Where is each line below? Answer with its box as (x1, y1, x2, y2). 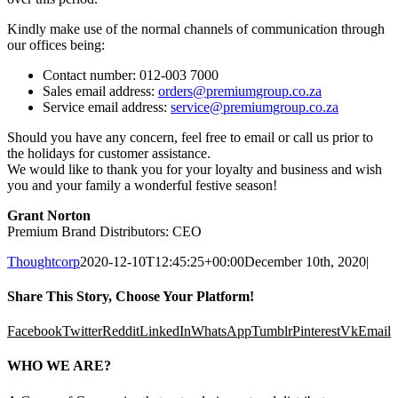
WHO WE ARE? (7, 358, 111, 374)
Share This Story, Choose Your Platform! (7, 288, 254, 304)
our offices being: (7, 36, 105, 52)
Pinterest (292, 323, 340, 339)
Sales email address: (43, 83, 158, 99)
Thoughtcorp (7, 253, 80, 269)
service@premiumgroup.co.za (171, 99, 338, 115)
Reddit (102, 323, 139, 339)
